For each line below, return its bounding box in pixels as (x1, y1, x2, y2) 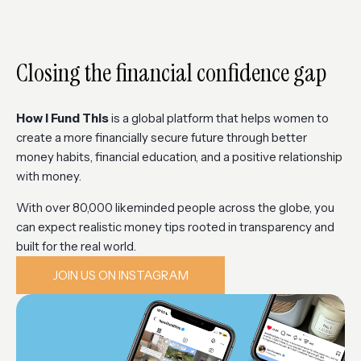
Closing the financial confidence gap (16, 56, 326, 90)
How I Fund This (16, 110, 109, 127)
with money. (16, 168, 81, 185)
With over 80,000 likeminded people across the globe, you (16, 200, 334, 216)
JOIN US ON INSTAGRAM (52, 268, 189, 284)
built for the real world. (16, 239, 136, 255)
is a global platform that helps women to (109, 110, 329, 127)
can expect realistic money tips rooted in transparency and (16, 219, 334, 235)
